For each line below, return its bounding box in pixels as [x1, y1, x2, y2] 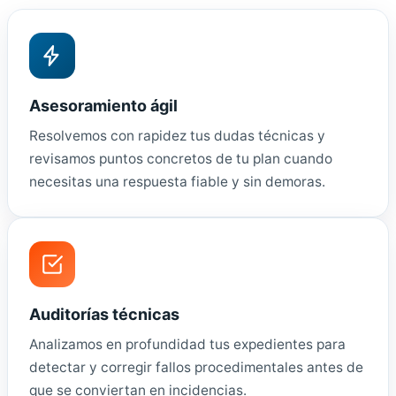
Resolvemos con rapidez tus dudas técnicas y [29, 126, 325, 144]
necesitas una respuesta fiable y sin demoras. [29, 172, 325, 190]
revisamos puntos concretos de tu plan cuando [29, 149, 332, 167]
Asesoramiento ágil [29, 95, 178, 115]
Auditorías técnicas [29, 304, 179, 324]
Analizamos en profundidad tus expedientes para [29, 335, 346, 353]
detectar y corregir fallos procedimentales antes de [29, 358, 363, 376]
